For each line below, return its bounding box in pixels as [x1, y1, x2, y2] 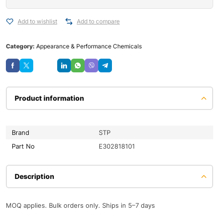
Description [15, 172, 54, 181]
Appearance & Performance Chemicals [36, 43, 142, 50]
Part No [12, 142, 35, 151]
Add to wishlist [18, 18, 57, 25]
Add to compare [77, 18, 120, 25]
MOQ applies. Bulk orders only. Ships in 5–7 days [6, 201, 155, 210]
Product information [15, 94, 84, 103]
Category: [6, 43, 36, 50]
